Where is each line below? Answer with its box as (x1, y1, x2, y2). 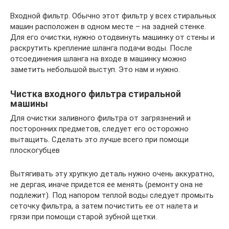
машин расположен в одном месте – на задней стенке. (10, 21, 206, 31)
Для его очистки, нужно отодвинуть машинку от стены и (10, 32, 215, 42)
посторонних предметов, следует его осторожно (10, 124, 189, 133)
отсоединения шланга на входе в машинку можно (10, 54, 187, 63)
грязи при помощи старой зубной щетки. (10, 212, 157, 221)
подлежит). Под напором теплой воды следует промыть (10, 190, 214, 200)
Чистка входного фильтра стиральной (10, 88, 181, 99)
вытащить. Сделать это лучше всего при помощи (10, 134, 189, 144)
